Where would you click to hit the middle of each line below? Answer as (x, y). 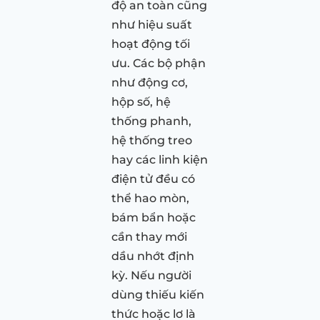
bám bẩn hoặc (154, 217)
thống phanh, (151, 121)
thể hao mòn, (150, 198)
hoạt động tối (151, 44)
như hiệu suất (152, 24)
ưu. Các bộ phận (159, 63)
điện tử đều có (153, 179)
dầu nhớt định (153, 256)
